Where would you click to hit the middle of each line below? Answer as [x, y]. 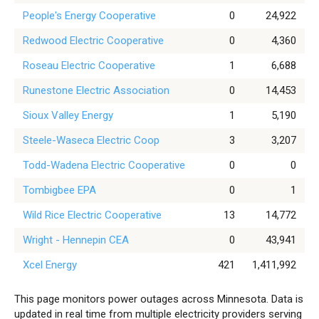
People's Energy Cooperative [89, 16]
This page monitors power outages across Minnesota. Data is [159, 299]
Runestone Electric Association [96, 91]
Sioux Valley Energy [68, 116]
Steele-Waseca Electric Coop [91, 141]
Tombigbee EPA [59, 190]
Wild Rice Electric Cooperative [92, 215]
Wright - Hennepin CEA [76, 240]
